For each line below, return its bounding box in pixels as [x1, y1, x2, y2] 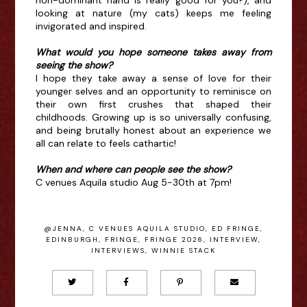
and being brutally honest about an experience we [36, 123, 271, 136]
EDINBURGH [46, 234, 99, 244]
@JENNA [44, 223, 83, 233]
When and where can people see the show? [36, 162, 232, 175]
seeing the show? [36, 58, 113, 71]
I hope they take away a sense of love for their [36, 71, 271, 84]
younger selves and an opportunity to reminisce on [36, 84, 271, 97]
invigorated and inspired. [36, 19, 150, 32]
